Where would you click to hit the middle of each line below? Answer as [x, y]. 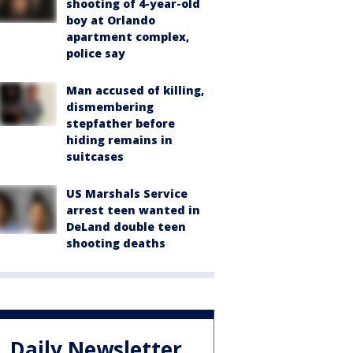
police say [96, 54]
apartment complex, [128, 37]
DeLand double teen [126, 227]
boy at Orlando [111, 20]
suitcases [95, 157]
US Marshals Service [127, 194]
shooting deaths [116, 243]
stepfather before [121, 124]
